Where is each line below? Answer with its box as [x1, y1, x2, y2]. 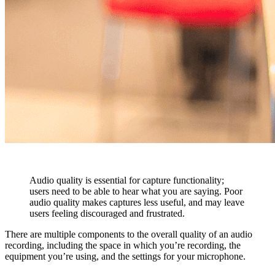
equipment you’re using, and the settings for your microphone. [5, 250, 246, 261]
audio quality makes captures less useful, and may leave [29, 196, 244, 207]
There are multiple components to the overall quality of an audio [5, 228, 252, 239]
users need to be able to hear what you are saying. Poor [29, 185, 242, 196]
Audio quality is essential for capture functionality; [29, 174, 224, 185]
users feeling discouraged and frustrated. [29, 207, 185, 219]
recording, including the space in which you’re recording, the [5, 239, 241, 250]
